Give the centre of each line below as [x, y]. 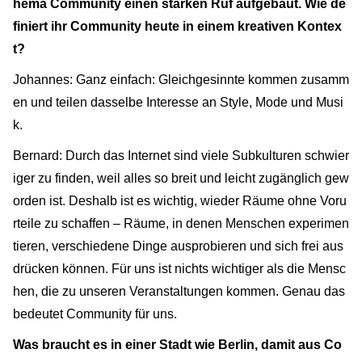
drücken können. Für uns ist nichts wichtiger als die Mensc [179, 268]
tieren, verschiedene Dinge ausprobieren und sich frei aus [178, 246]
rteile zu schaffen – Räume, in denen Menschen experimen [181, 223]
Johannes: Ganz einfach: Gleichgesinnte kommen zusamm [181, 79]
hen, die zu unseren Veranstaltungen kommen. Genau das [179, 291]
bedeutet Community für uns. [95, 314]
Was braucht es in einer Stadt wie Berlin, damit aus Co [177, 344]
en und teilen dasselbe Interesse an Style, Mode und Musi [178, 102]
